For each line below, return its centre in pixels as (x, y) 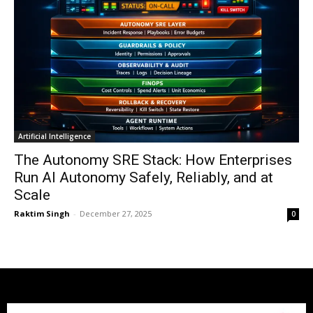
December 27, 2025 (116, 213)
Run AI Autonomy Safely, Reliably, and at (144, 177)
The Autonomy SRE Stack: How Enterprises (153, 160)
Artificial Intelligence (54, 136)
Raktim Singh (42, 213)
